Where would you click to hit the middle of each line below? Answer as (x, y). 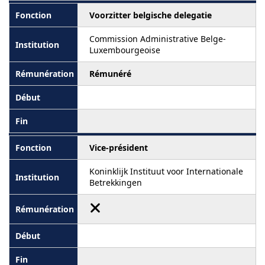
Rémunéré (110, 74)
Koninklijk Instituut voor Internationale (166, 171)
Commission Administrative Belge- (158, 39)
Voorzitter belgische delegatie (151, 15)
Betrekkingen (116, 182)
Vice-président (119, 148)
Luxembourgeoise (125, 50)
